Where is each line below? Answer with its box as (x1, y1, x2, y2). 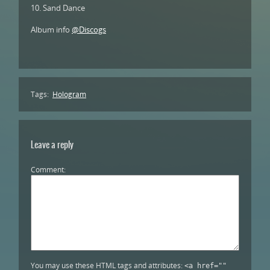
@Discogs (72, 24, 106, 35)
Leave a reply (31, 138, 74, 151)
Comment (31, 165, 64, 175)
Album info (31, 24, 72, 35)
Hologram (52, 89, 86, 99)
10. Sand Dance (31, 2, 85, 13)
